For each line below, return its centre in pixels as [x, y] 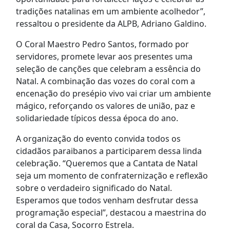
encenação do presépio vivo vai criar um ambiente [113, 94]
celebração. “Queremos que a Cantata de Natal [107, 164]
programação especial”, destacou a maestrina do [111, 213]
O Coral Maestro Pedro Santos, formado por [102, 44]
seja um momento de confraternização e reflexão [112, 176]
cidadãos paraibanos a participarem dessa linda [109, 151]
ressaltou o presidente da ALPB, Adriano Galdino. [111, 24]
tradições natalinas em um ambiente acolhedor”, [110, 12]
